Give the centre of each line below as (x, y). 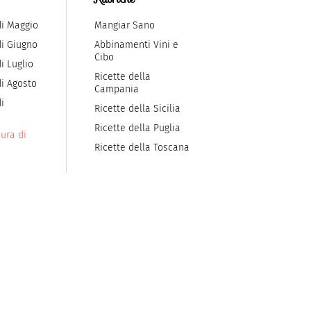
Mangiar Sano (125, 25)
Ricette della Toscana (142, 148)
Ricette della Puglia (137, 128)
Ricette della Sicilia (137, 109)
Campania (117, 89)
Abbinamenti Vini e (136, 45)
